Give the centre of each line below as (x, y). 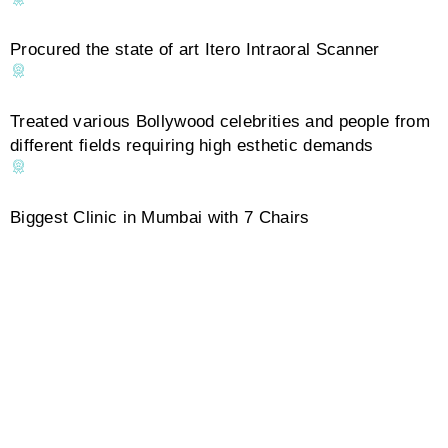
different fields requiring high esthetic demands (192, 146)
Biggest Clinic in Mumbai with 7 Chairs (160, 218)
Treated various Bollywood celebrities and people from (220, 122)
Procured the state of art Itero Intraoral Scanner (195, 50)
